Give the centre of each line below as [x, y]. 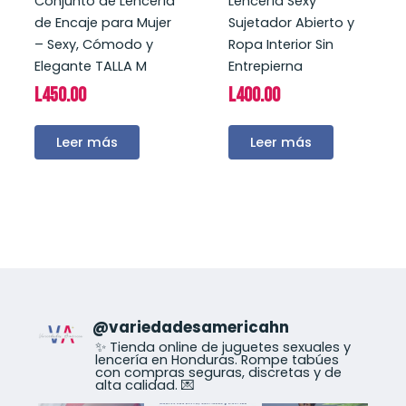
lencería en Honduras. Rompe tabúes [217, 359]
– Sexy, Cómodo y [93, 44]
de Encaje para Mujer [102, 22]
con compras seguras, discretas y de [218, 372]
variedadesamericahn [199, 327]
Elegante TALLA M [90, 66]
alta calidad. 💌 [145, 385]
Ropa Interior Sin [280, 44]
